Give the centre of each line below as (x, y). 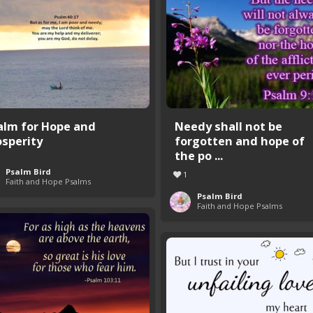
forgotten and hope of (240, 141)
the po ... (199, 156)
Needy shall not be (228, 126)
